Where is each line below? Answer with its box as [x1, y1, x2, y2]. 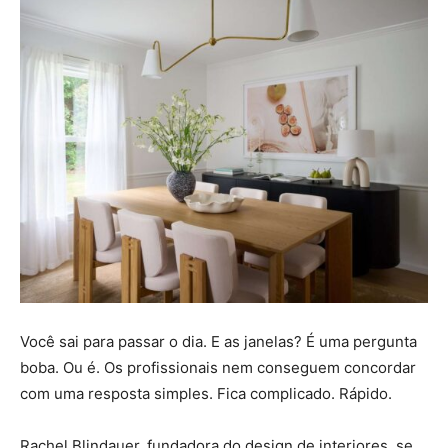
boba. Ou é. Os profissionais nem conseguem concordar [20, 358, 416, 378]
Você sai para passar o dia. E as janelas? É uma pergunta [20, 332, 417, 352]
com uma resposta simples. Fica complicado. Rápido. [20, 384, 392, 404]
